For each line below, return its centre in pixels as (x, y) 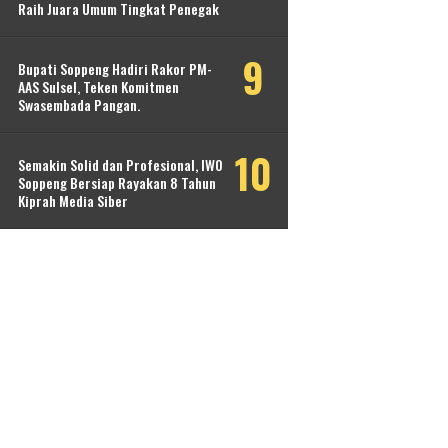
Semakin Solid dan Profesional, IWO (120, 164)
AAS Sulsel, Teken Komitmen (98, 86)
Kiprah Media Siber (73, 200)
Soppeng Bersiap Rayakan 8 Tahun (117, 182)
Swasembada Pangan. (79, 104)
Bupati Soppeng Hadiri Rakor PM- (115, 68)
